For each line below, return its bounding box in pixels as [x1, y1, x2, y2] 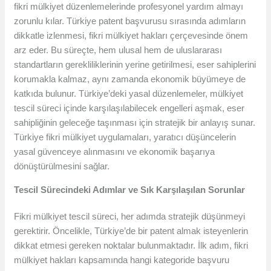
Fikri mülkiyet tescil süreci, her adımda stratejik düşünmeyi [14, 211, 246, 222]
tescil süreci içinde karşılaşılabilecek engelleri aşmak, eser [14, 103, 245, 114]
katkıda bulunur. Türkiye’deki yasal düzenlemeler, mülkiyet [14, 88, 244, 99]
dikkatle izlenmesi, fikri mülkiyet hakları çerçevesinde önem [14, 30, 249, 41]
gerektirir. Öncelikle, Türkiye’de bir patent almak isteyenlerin [14, 226, 249, 237]
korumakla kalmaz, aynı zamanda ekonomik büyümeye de [14, 74, 246, 85]
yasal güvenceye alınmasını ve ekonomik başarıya [14, 146, 215, 157]
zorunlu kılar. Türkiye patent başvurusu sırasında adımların [14, 16, 246, 27]
